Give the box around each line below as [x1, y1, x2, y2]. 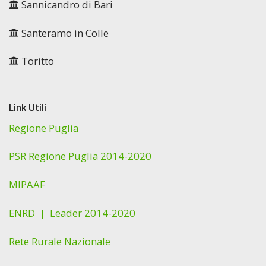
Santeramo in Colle [19, 26, 109, 40]
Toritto [19, 54, 54, 68]
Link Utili [9, 100, 46, 116]
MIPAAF [9, 178, 45, 192]
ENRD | [9, 206, 50, 220]
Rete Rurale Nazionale [9, 234, 110, 248]
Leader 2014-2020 [50, 206, 135, 220]
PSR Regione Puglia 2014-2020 [9, 149, 151, 163]
